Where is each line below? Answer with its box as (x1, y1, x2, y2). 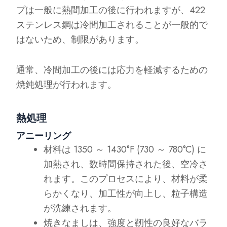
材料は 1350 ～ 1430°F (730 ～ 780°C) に (44, 142, 207, 156)
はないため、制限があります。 (16, 32, 144, 46)
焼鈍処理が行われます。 (16, 78, 117, 91)
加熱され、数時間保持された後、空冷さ (44, 157, 208, 171)
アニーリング (16, 128, 71, 142)
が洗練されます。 (44, 201, 117, 215)
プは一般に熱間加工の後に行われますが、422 (16, 3, 206, 17)
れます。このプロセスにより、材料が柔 (44, 172, 208, 185)
